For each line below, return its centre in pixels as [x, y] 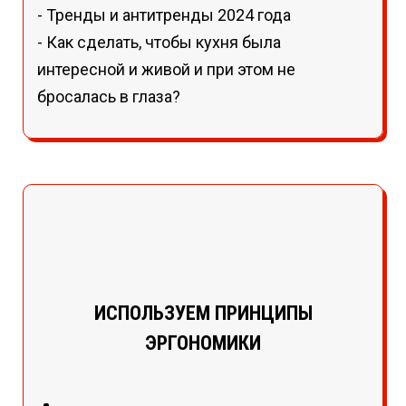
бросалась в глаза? [109, 96]
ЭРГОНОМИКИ [203, 343]
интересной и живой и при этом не [166, 69]
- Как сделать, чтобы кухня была [159, 42]
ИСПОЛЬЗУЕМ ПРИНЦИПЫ [203, 313]
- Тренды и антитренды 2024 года [164, 14]
